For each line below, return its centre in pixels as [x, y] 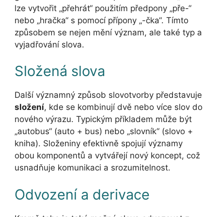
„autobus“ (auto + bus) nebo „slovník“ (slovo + [104, 132]
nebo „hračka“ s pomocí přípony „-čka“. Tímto [101, 20]
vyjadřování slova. [49, 44]
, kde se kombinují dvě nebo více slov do [123, 107]
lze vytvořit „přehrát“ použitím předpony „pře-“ [103, 8]
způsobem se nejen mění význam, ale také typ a [108, 32]
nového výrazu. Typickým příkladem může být [103, 119]
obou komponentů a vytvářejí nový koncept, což [107, 156]
